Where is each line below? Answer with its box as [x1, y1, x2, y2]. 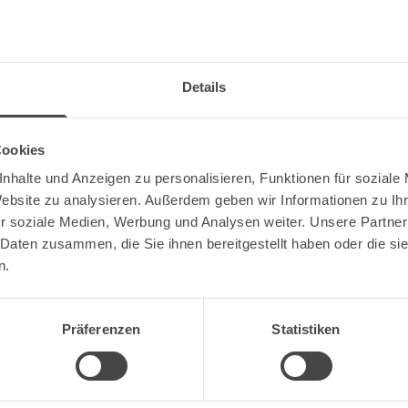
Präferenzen [61, 321, 141, 338]
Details [181, 79, 227, 96]
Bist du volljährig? [137, 278, 271, 297]
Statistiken [271, 321, 341, 338]
